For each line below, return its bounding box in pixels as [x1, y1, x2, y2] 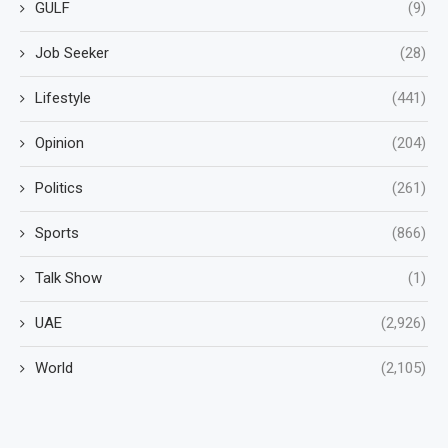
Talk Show [35, 268, 102, 287]
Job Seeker [35, 43, 109, 62]
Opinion [35, 133, 84, 152]
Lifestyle [35, 88, 91, 107]
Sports [35, 223, 79, 242]
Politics [35, 178, 83, 197]
